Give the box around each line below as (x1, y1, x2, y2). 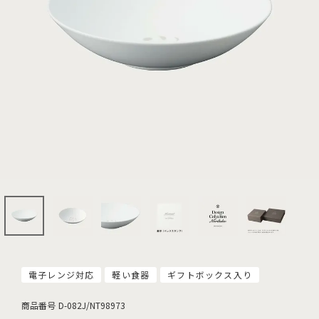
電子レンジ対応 (28, 268, 95, 281)
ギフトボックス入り (167, 268, 253, 281)
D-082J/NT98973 (58, 299, 125, 311)
